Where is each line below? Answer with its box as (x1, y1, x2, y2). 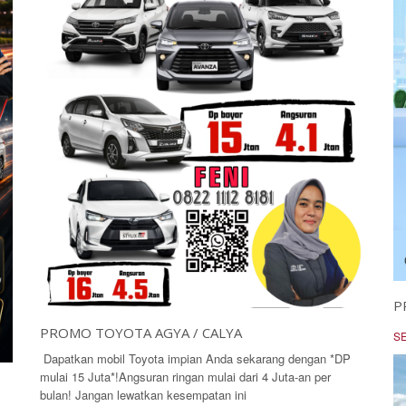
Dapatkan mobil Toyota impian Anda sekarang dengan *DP (40, 350, 351, 367)
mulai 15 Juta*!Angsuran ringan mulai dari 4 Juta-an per (40, 368, 331, 385)
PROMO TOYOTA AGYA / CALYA (40, 324, 242, 342)
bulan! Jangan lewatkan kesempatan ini (40, 386, 246, 403)
